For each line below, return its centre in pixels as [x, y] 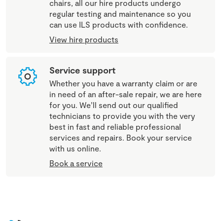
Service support [82, 70]
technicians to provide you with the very [122, 115]
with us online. [75, 148]
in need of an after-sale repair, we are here [126, 94]
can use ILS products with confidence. [119, 24]
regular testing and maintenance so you [120, 13]
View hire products [84, 39]
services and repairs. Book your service [121, 137]
